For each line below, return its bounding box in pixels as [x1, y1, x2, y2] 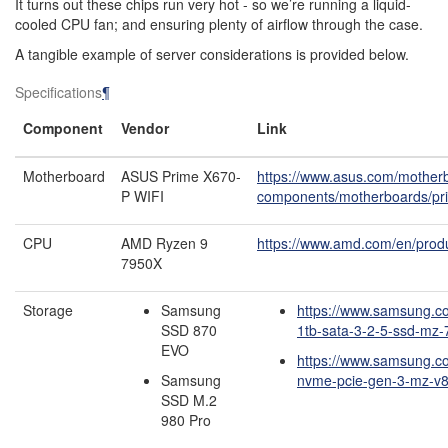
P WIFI [121, 186, 164, 207]
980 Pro [161, 410, 211, 431]
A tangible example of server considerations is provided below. [15, 44, 409, 65]
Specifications [15, 82, 102, 103]
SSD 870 [161, 320, 217, 341]
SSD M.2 [161, 390, 217, 411]
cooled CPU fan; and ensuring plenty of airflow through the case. [15, 14, 423, 35]
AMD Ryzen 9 [121, 233, 208, 254]
